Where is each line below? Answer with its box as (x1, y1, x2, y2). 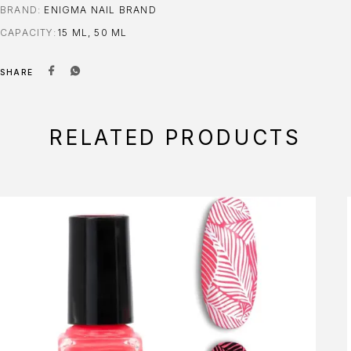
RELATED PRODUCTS (49, 125, 302, 150)
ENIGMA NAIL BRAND (44, 3, 157, 16)
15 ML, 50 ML (57, 26, 128, 38)
